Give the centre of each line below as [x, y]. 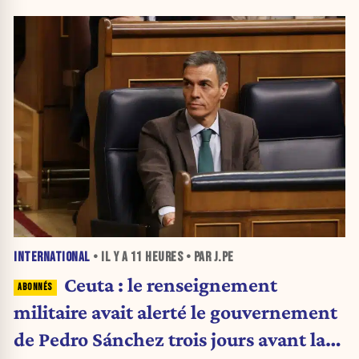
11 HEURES [156, 258]
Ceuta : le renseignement [170, 285]
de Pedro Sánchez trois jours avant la [169, 339]
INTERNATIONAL [52, 258]
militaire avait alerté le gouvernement [175, 312]
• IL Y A [110, 258]
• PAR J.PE [208, 258]
